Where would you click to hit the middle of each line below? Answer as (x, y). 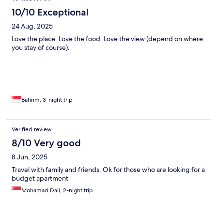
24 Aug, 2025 (32, 26)
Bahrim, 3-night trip (47, 100)
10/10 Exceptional (50, 12)
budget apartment (40, 178)
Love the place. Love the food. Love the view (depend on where (107, 39)
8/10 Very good (46, 143)
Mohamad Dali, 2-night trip (57, 191)
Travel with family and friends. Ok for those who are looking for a (108, 170)
